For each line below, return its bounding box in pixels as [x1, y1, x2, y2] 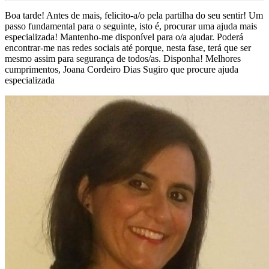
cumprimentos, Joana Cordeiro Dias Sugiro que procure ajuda [5, 64, 238, 75]
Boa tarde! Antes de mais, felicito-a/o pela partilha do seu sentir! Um [5, 10, 263, 21]
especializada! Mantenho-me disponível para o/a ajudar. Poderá [5, 32, 243, 43]
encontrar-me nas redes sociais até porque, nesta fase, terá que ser [5, 43, 251, 53]
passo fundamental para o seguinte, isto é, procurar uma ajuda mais [5, 21, 257, 32]
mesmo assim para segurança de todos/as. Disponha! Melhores [5, 53, 241, 64]
